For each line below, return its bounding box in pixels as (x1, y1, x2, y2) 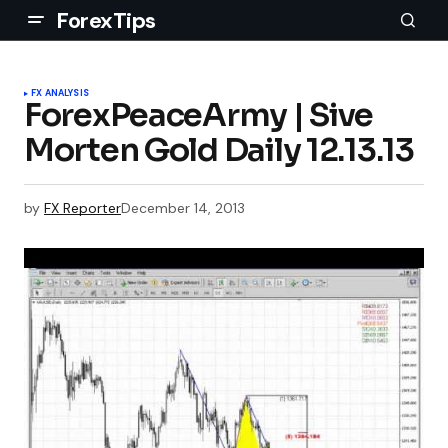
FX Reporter (44, 199, 121, 217)
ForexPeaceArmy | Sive (24, 95, 374, 135)
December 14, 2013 (121, 199, 245, 217)
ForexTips (56, 5, 157, 35)
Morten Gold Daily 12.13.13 (24, 130, 414, 170)
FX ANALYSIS (31, 87, 89, 99)
